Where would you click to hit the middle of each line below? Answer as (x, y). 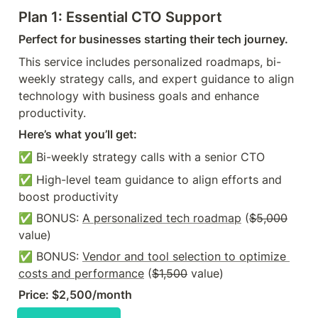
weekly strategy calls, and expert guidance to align (156, 79)
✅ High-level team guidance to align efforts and (150, 180)
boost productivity (70, 197)
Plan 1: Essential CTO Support (120, 17)
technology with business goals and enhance (139, 96)
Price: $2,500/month (75, 295)
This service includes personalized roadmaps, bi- (150, 62)
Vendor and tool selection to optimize (184, 256)
